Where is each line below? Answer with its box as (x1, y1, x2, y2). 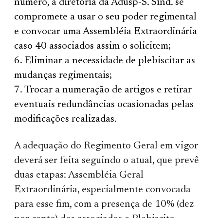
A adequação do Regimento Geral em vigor (14, 141, 199, 151)
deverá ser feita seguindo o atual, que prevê (14, 155, 200, 166)
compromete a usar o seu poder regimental (14, 12, 197, 22)
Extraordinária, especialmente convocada (14, 184, 191, 195)
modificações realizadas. (14, 114, 117, 125)
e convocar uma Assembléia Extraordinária (14, 26, 198, 37)
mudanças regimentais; (14, 70, 112, 81)
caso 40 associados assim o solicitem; (14, 41, 171, 52)
